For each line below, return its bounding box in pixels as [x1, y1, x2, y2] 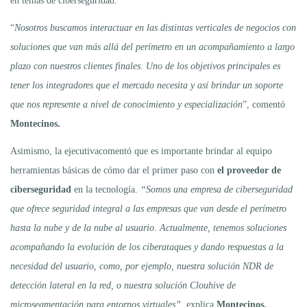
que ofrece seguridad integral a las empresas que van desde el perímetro [10, 203, 286, 214]
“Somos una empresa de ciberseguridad [140, 184, 293, 195]
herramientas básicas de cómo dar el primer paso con [10, 164, 217, 175]
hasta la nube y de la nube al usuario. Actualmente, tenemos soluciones [10, 222, 286, 233]
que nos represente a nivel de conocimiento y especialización [10, 99, 243, 110]
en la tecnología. [71, 184, 140, 195]
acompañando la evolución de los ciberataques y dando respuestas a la [10, 241, 284, 252]
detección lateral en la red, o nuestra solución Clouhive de [10, 280, 236, 291]
